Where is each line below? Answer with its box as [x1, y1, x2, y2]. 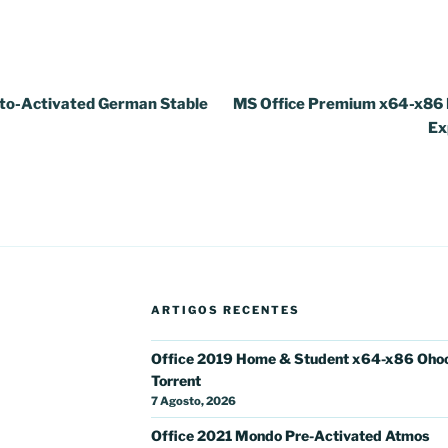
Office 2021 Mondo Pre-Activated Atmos [150, 427, 429, 445]
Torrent [150, 372, 201, 390]
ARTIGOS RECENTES [150, 303, 300, 318]
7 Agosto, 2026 [150, 394, 236, 409]
